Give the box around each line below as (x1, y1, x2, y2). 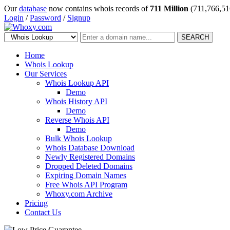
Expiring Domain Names (45, 171, 126, 180)
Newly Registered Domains (45, 152, 135, 161)
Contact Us (25, 208, 61, 217)
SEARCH (181, 33, 209, 41)
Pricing (25, 199, 48, 207)
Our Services (25, 69, 67, 78)
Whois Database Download (45, 143, 135, 152)
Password (30, 13, 61, 22)
